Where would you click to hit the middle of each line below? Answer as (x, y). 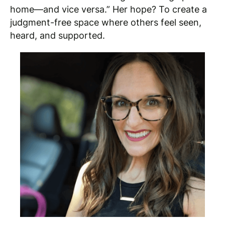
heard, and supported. (58, 35)
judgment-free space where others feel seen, (106, 22)
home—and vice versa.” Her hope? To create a (108, 9)
